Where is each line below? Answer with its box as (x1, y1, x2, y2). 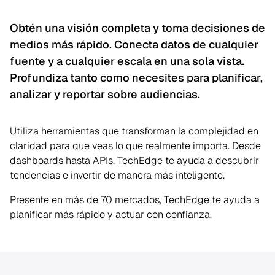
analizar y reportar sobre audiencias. (10, 87, 200, 102)
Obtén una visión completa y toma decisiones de (10, 21, 265, 36)
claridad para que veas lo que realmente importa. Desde (10, 139, 261, 152)
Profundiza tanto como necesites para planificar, (10, 71, 263, 85)
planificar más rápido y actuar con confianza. (10, 207, 212, 221)
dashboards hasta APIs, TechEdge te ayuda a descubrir (10, 153, 259, 167)
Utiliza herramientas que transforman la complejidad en (10, 124, 258, 137)
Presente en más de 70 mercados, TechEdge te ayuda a (10, 193, 260, 206)
